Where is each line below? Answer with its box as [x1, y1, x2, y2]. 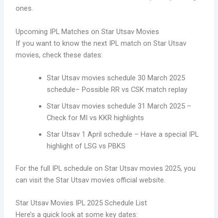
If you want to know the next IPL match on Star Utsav [16, 38, 187, 48]
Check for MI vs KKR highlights [47, 113, 145, 123]
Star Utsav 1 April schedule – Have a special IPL [47, 130, 199, 139]
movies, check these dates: [16, 50, 103, 59]
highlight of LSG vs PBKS [47, 142, 126, 151]
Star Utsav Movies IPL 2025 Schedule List [16, 199, 147, 208]
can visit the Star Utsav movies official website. [16, 175, 166, 184]
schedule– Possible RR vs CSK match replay [47, 85, 188, 94]
